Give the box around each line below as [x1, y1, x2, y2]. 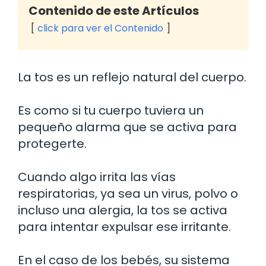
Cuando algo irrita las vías [18, 169, 176, 186]
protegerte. [18, 135, 87, 153]
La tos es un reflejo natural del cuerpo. [18, 69, 246, 86]
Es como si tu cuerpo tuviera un [18, 102, 204, 119]
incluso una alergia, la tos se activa [18, 202, 227, 219]
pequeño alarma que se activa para [18, 119, 237, 136]
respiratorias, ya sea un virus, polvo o [18, 185, 238, 202]
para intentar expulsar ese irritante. [18, 218, 231, 236]
